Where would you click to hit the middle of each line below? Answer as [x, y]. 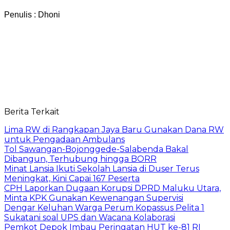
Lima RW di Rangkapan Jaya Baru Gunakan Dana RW [114, 129]
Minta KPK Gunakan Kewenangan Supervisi [94, 198]
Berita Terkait [32, 111]
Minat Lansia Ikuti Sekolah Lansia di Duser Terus [102, 168]
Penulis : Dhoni [32, 14]
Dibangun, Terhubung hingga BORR [80, 159]
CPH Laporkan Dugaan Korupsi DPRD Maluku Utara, [112, 188]
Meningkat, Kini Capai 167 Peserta [72, 178]
